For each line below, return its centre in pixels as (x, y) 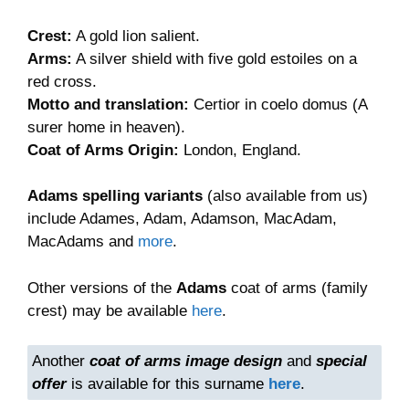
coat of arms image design (186, 362)
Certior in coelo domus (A (278, 104)
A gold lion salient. (136, 36)
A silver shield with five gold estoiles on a (215, 58)
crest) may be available (110, 310)
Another (61, 362)
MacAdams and (83, 242)
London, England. (240, 150)
